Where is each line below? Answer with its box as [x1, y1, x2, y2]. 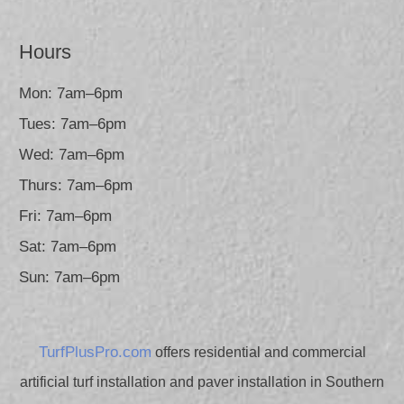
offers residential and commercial [151, 344, 366, 361]
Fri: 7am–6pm [19, 207, 112, 225]
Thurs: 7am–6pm [19, 177, 133, 195]
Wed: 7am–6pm [19, 146, 124, 164]
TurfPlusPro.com [38, 344, 151, 362]
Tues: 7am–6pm [19, 115, 126, 133]
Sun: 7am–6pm [19, 269, 120, 287]
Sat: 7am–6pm [19, 238, 116, 256]
